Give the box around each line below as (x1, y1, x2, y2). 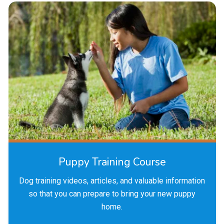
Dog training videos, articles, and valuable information (19, 176, 205, 186)
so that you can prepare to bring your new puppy (28, 189, 195, 199)
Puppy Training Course (58, 155, 166, 169)
